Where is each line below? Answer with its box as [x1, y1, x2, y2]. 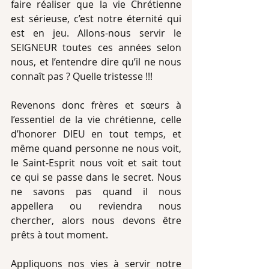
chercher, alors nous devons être [11, 214, 181, 227]
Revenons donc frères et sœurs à [11, 98, 181, 112]
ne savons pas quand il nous [11, 185, 181, 198]
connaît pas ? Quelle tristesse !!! [11, 70, 153, 83]
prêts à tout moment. [11, 228, 108, 241]
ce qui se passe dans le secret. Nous [11, 171, 181, 184]
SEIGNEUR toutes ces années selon [11, 41, 181, 54]
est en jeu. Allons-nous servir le [11, 26, 181, 40]
